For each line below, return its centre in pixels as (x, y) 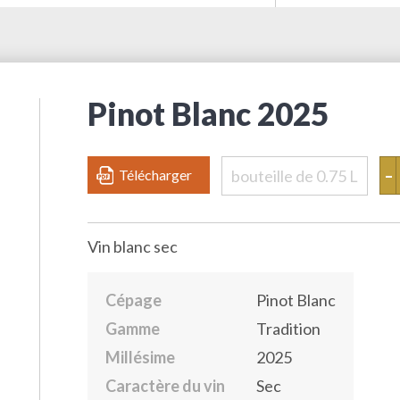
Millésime (140, 357)
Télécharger (155, 175)
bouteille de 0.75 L (295, 176)
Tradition (288, 329)
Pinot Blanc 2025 (208, 113)
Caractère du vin (165, 386)
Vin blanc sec (133, 246)
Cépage (133, 300)
